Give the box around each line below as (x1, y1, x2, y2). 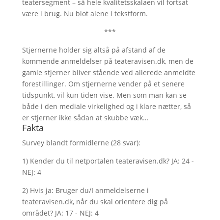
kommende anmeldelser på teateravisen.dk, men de (22, 56, 193, 66)
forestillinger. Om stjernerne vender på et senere (22, 79, 185, 88)
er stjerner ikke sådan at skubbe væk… (22, 113, 150, 122)
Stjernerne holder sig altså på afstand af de (22, 45, 165, 55)
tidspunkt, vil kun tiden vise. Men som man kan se (22, 90, 187, 100)
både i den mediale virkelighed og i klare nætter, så (22, 102, 191, 111)
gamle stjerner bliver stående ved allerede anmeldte (22, 68, 195, 77)
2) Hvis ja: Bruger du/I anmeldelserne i (22, 186, 149, 195)
